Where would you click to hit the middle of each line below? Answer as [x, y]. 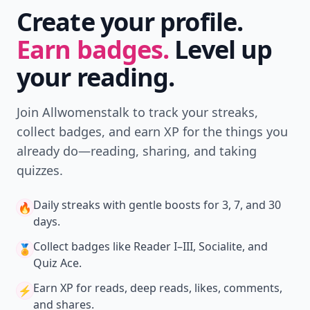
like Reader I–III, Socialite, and [189, 246]
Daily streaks [67, 205]
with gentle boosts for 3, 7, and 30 [191, 205]
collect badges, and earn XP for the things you [152, 131]
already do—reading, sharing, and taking [137, 151]
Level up [221, 49]
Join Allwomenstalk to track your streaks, [137, 112]
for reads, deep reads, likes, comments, [178, 288]
